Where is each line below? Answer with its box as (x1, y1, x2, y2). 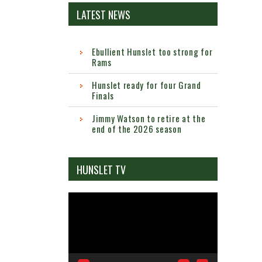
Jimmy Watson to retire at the (92, 112, 206, 125)
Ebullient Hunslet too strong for (92, 45, 213, 58)
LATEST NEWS (77, 7, 130, 23)
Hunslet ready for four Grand (92, 78, 201, 92)
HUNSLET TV (77, 162, 126, 178)
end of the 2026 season (92, 122, 182, 136)
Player (68, 208, 91, 219)
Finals (92, 89, 114, 102)
